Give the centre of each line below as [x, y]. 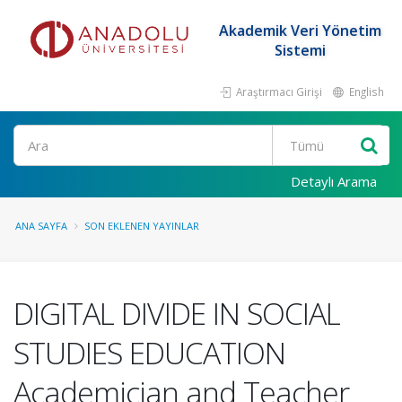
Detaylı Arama [334, 181]
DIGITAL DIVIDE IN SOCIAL [177, 313]
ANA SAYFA [41, 226]
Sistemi [300, 50]
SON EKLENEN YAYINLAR [142, 226]
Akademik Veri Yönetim [300, 31]
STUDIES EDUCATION [149, 353]
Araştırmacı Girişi [278, 92]
